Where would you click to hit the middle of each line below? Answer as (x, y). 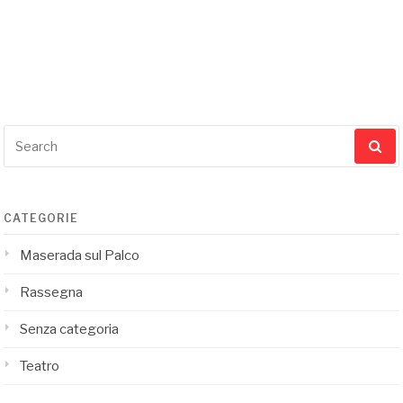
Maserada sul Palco (80, 255)
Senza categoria (70, 329)
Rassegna (52, 292)
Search (24, 134)
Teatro (40, 366)
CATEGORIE (41, 218)
